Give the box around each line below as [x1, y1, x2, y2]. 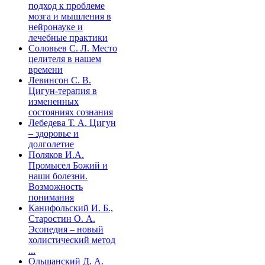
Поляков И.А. [28, 149, 84, 160]
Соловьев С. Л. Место [28, 43, 117, 53]
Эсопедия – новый [28, 224, 104, 234]
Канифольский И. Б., [28, 202, 113, 213]
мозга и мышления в [28, 11, 111, 21]
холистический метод [28, 234, 115, 245]
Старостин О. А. [28, 213, 95, 224]
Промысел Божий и [28, 160, 108, 170]
